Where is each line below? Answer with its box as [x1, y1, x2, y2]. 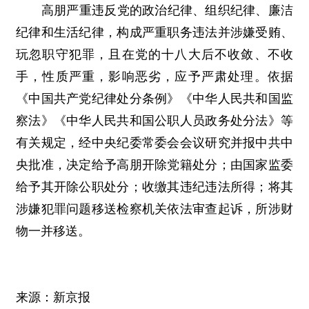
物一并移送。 [16, 224, 90, 238]
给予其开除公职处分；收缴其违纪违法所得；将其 [16, 180, 293, 194]
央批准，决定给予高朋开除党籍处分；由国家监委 [16, 158, 293, 172]
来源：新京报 [16, 290, 90, 304]
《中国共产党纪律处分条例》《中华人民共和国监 [16, 92, 293, 106]
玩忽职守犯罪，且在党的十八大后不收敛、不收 [16, 48, 293, 61]
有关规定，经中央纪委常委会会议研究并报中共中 [16, 136, 293, 150]
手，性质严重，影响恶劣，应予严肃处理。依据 [16, 70, 293, 83]
